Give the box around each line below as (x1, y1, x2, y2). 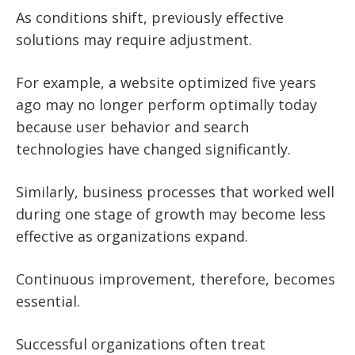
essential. (16, 292, 80, 311)
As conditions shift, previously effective (16, 8, 284, 28)
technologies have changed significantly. (16, 139, 291, 159)
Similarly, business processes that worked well (16, 182, 334, 202)
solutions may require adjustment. (16, 30, 252, 50)
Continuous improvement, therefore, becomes (16, 269, 335, 289)
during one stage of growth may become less (16, 204, 326, 224)
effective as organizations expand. (16, 227, 248, 246)
